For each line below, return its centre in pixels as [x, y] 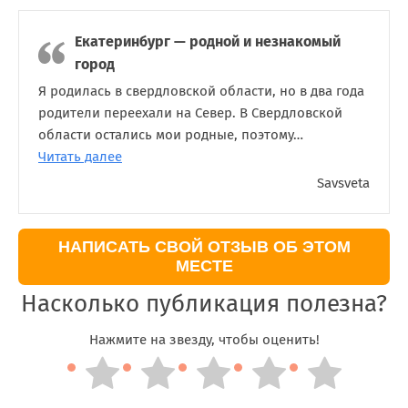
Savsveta [343, 183]
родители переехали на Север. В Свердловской [190, 112]
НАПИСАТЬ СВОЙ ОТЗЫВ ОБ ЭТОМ [204, 246]
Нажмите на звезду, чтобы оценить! [204, 340]
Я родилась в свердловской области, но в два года [201, 91]
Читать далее [80, 156]
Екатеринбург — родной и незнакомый [208, 41]
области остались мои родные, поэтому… [171, 134]
